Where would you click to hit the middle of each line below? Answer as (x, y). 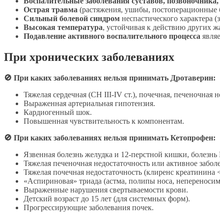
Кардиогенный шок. (58, 112)
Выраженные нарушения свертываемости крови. (106, 190)
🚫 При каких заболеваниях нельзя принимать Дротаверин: (110, 78)
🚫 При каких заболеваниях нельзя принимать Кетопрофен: (110, 138)
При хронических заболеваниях (89, 57)
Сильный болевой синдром (72, 19)
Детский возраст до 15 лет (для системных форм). (107, 199)
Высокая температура (63, 27)
